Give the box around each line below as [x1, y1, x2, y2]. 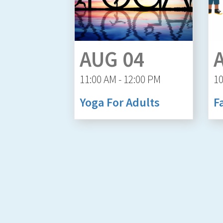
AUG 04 [80, 45, 145, 73]
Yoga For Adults [80, 94, 160, 110]
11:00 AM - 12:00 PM [80, 72, 161, 86]
